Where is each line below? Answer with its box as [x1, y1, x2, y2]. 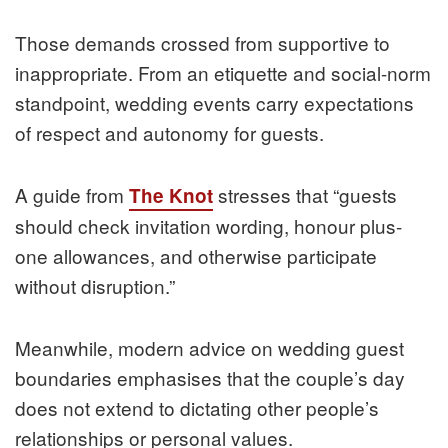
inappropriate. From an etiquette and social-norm [15, 59, 431, 87]
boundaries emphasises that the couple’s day [15, 364, 405, 392]
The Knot [129, 182, 213, 210]
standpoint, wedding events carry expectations [15, 89, 414, 117]
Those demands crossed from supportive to [15, 29, 390, 57]
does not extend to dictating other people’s [15, 394, 379, 422]
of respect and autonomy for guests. [15, 119, 324, 147]
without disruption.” [15, 272, 175, 300]
